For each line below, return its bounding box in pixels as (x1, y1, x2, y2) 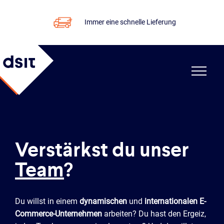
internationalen (144, 196, 199, 206)
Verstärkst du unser (15, 136, 189, 163)
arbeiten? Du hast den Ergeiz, (102, 209, 206, 218)
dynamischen (79, 196, 129, 206)
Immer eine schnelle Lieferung (84, 17, 176, 26)
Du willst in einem (15, 196, 79, 206)
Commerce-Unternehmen (15, 209, 102, 218)
